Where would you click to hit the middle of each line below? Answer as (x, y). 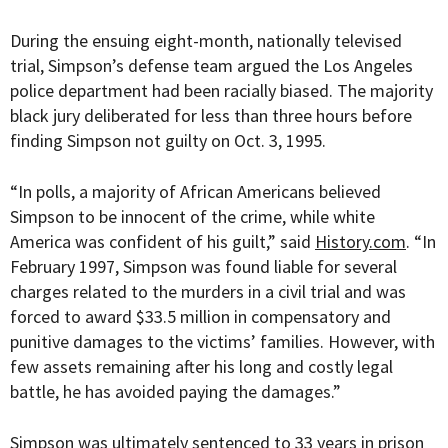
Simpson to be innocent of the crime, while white (192, 217)
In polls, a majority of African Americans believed (199, 192)
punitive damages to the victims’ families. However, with (222, 342)
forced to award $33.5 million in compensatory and (200, 317)
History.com (360, 242)
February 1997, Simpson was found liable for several (203, 267)
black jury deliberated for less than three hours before (211, 116)
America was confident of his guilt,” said (162, 242)
